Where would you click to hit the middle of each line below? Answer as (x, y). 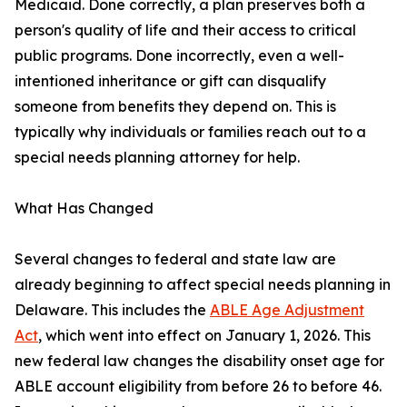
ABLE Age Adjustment (287, 310)
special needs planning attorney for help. (157, 158)
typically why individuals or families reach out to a (190, 132)
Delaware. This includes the (112, 310)
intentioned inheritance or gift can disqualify (170, 81)
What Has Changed (84, 208)
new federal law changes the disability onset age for (199, 361)
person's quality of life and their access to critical (185, 30)
